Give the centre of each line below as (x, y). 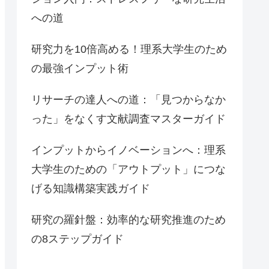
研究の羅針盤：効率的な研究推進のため (128, 220)
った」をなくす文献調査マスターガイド (128, 119)
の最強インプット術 (80, 69)
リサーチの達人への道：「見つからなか (128, 100)
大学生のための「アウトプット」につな (128, 170)
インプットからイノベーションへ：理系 (128, 150)
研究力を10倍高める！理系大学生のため (129, 50)
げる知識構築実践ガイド (91, 189)
